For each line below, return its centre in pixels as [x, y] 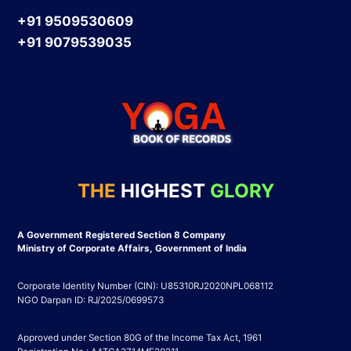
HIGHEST [163, 190]
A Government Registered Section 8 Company [121, 235]
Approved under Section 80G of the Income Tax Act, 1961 [139, 337]
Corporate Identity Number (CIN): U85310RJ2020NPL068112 [145, 286]
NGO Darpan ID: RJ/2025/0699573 [90, 300]
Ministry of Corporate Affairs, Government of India [132, 248]
